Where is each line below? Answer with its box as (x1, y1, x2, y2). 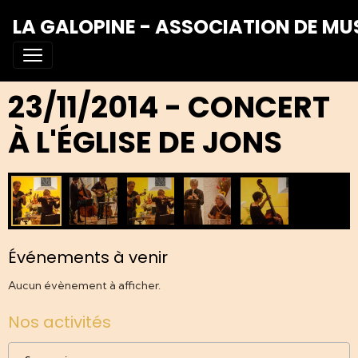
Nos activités (8, 311, 111, 334)
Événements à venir (8, 246, 168, 269)
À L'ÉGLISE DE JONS (8, 121, 282, 163)
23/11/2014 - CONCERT (8, 86, 330, 128)
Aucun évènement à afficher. (8, 278, 161, 293)
